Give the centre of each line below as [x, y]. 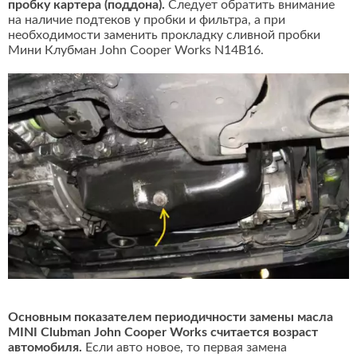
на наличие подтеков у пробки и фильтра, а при [147, 20]
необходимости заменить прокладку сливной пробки [164, 35]
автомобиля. [45, 348]
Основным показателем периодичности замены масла [171, 318]
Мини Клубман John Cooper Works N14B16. [136, 51]
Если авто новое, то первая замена [184, 348]
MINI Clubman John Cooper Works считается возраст [163, 333]
